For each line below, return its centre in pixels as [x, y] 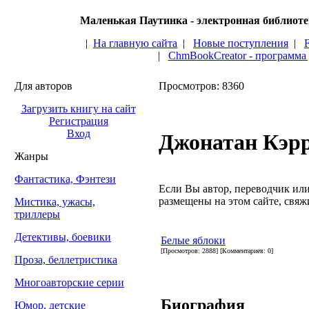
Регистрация [78, 121]
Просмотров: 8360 [201, 86]
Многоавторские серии [69, 282]
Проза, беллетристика [66, 260]
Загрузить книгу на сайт [78, 109]
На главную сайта [135, 43]
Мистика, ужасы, [55, 202]
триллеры [37, 214]
